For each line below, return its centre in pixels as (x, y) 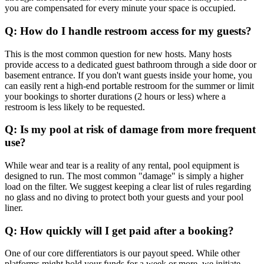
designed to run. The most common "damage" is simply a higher (124, 176)
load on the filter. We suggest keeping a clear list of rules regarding (128, 187)
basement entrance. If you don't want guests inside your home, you (128, 75)
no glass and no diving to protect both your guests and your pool (124, 197)
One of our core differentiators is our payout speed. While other (122, 253)
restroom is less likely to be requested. (75, 107)
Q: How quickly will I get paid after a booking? (119, 230)
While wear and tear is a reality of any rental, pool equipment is (122, 165)
